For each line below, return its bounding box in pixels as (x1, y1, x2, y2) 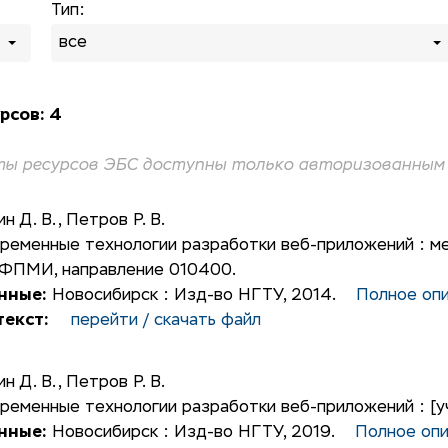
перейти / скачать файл (70, 313, 261, 329)
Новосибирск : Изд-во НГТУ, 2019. (46, 425, 355, 441)
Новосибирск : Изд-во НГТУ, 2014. (46, 288, 356, 304)
